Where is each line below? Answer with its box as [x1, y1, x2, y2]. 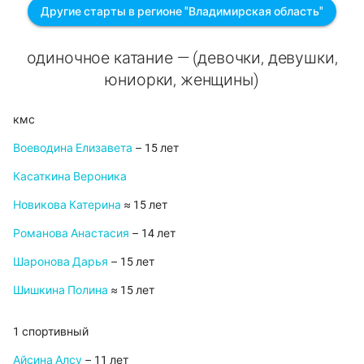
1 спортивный [13, 325, 89, 339]
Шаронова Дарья [13, 255, 108, 269]
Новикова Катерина [13, 198, 121, 212]
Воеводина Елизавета [13, 141, 132, 155]
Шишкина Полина [13, 284, 108, 297]
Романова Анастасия [13, 227, 129, 240]
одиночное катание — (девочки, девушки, [26, 49, 338, 68]
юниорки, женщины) [105, 71, 259, 90]
